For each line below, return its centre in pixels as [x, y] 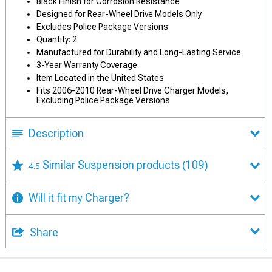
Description [56, 133]
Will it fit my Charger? [79, 197]
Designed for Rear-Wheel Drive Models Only [119, 14]
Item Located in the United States [100, 78]
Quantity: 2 [57, 39]
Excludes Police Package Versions [102, 27]
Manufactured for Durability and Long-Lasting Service [139, 52]
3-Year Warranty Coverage [87, 65]
